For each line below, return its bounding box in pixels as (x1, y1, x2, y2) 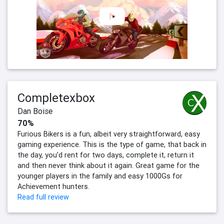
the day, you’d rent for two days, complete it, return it (17, 150, 194, 160)
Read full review (17, 192, 69, 202)
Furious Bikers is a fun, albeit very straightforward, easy (17, 129, 200, 139)
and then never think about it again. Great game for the (17, 161, 199, 170)
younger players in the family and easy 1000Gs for (17, 171, 182, 181)
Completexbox (17, 90, 95, 105)
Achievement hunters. (17, 182, 89, 191)
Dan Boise (17, 106, 52, 116)
